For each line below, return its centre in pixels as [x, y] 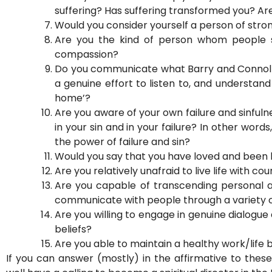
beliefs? [73, 229]
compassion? [87, 55]
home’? [73, 98]
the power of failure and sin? [122, 142]
